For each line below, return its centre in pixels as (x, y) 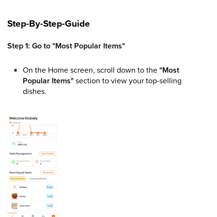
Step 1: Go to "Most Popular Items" (66, 46)
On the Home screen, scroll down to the (91, 70)
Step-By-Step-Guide (49, 23)
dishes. (35, 91)
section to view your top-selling (128, 80)
